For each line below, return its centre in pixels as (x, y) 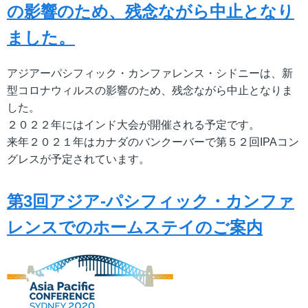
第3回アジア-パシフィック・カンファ (151, 201)
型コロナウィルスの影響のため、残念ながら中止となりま (150, 90)
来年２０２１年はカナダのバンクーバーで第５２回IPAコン (153, 142)
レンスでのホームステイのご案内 (135, 227)
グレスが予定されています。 (78, 159)
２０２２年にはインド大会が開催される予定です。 (133, 124)
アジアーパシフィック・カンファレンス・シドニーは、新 (150, 73)
